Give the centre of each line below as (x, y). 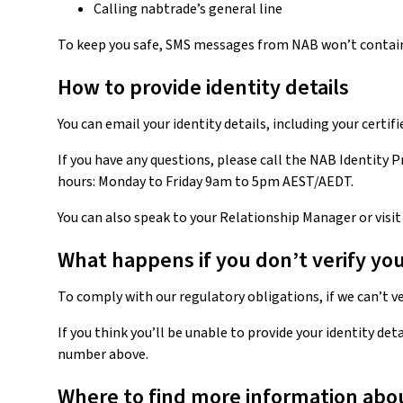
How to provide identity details (203, 88)
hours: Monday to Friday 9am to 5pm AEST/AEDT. (206, 182)
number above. (103, 354)
